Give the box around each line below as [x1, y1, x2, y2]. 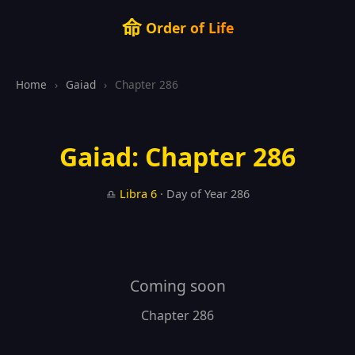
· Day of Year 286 [156, 186, 250, 201]
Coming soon [129, 275, 226, 296]
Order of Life [141, 17, 234, 37]
